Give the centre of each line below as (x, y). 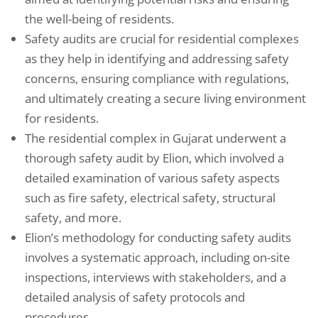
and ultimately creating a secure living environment (165, 99)
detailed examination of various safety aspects (152, 178)
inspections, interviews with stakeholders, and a (155, 278)
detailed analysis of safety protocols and (135, 297)
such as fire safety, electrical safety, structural (150, 198)
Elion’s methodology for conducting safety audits (158, 238)
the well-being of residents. (99, 19)
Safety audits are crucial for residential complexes (162, 39)
